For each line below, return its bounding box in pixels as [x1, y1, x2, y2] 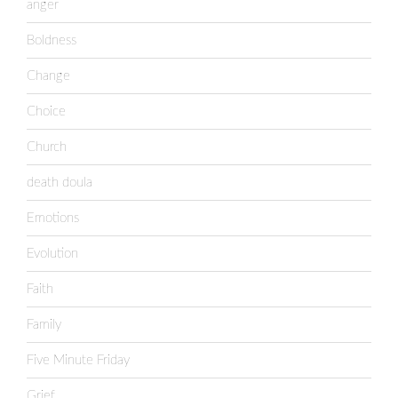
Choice [27, 104, 66, 118]
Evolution [27, 246, 78, 260]
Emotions [27, 211, 79, 225]
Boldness [27, 33, 76, 47]
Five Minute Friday [27, 353, 130, 367]
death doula [27, 175, 92, 189]
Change [27, 68, 70, 83]
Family [27, 317, 61, 331]
